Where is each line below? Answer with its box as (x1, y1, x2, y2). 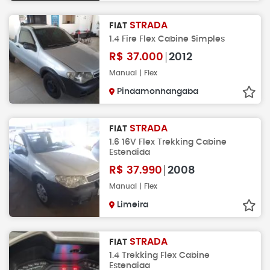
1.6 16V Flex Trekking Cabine (109, 137, 227, 146)
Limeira (117, 200, 148, 209)
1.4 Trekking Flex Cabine (109, 250, 210, 260)
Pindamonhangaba (117, 87, 198, 96)
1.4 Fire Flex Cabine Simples (109, 34, 225, 43)
